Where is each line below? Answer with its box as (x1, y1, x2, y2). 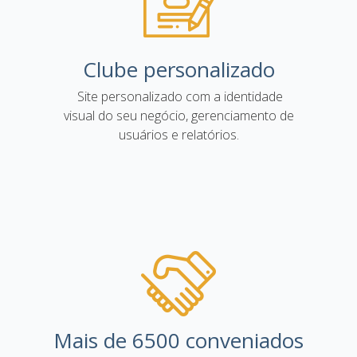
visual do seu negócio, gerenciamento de (63, 107, 294, 124)
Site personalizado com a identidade (74, 88, 283, 105)
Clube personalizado (82, 55, 275, 84)
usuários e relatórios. (118, 126, 239, 143)
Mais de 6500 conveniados (53, 326, 304, 355)
